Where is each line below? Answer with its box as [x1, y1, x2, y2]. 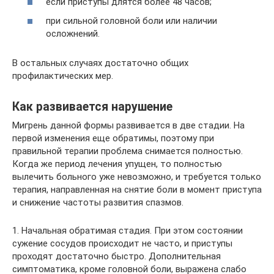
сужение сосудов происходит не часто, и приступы [12, 238, 232, 249]
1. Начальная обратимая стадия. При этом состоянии [12, 225, 243, 236]
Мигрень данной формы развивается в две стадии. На [12, 120, 245, 131]
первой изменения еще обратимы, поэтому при [12, 133, 214, 144]
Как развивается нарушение [12, 100, 172, 114]
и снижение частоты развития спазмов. [12, 197, 183, 208]
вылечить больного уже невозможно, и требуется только [12, 171, 261, 182]
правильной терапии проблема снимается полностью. [12, 146, 243, 157]
